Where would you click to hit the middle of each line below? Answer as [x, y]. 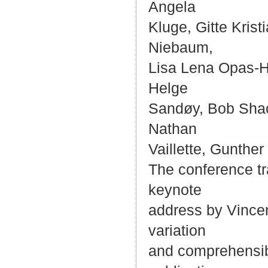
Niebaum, [181, 48]
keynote [175, 190]
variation [177, 231]
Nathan [173, 129]
